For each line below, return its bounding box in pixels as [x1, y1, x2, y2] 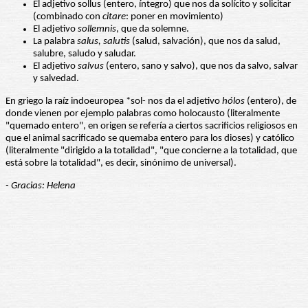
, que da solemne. [116, 24, 189, 35]
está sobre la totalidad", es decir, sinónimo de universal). [5, 158, 236, 169]
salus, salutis [77, 36, 130, 47]
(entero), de [245, 96, 296, 107]
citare [102, 12, 126, 23]
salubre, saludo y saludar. [33, 49, 136, 60]
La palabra [33, 36, 77, 47]
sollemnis [78, 24, 116, 35]
